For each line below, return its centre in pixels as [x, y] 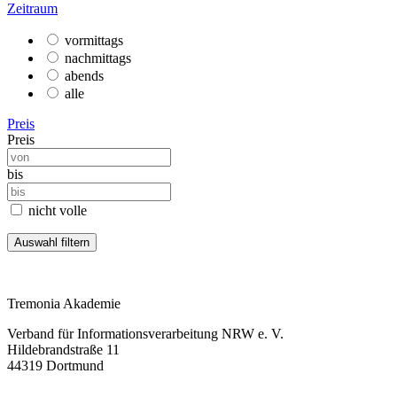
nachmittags [98, 58]
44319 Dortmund [55, 365]
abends [84, 75]
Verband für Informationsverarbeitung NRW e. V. [145, 333]
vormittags [94, 40]
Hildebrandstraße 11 [63, 349]
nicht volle [58, 210]
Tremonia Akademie [64, 303]
